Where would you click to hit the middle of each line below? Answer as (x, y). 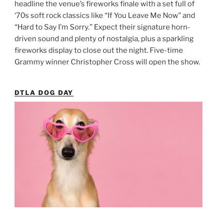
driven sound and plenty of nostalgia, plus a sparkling (104, 39)
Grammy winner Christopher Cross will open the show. (107, 62)
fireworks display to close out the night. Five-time (99, 51)
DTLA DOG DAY (44, 93)
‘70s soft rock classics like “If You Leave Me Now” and (105, 16)
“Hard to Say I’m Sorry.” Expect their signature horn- (102, 27)
